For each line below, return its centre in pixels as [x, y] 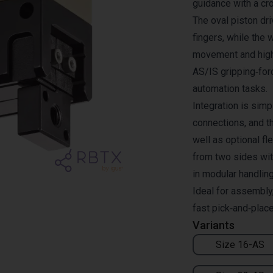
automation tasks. [230, 89]
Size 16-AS [240, 244]
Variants [214, 225]
